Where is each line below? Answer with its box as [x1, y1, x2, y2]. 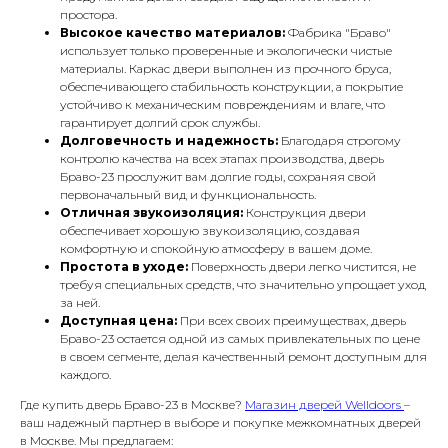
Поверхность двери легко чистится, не [188, 259, 416, 275]
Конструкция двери [243, 205, 366, 221]
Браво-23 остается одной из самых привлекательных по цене [60, 331, 420, 347]
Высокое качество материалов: [60, 25, 285, 41]
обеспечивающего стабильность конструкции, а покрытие [60, 79, 403, 95]
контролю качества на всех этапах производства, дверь [60, 151, 384, 167]
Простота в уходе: [60, 259, 188, 275]
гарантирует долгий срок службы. [60, 115, 260, 131]
